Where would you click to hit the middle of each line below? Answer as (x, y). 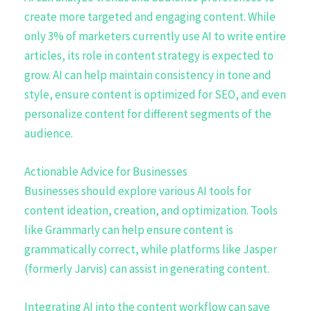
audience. (49, 133)
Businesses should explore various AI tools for (138, 191)
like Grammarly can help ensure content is (129, 229)
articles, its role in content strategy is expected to (149, 55)
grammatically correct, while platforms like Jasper (151, 249)
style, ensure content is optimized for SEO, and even (155, 94)
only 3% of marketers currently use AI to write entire (155, 36)
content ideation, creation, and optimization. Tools (151, 210)
